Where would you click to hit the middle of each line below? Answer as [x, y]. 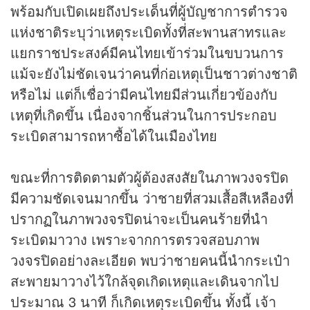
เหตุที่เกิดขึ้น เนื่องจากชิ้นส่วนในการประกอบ [144, 115]
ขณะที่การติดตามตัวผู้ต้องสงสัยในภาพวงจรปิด [149, 177]
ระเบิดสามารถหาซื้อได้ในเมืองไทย [114, 136]
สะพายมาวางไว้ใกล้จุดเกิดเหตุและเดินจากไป [145, 281]
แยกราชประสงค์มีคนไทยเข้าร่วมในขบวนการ [147, 53]
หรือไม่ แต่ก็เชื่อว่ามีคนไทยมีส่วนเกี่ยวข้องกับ [144, 94]
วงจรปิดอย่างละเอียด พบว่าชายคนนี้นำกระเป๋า [150, 260]
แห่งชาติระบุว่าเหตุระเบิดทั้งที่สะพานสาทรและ [148, 32]
